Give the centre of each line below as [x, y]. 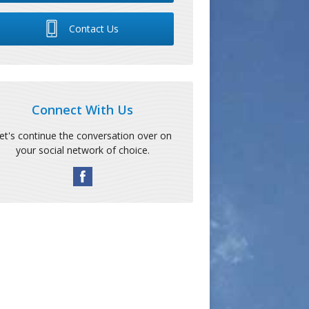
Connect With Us [83, 109]
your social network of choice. [82, 150]
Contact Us [92, 28]
